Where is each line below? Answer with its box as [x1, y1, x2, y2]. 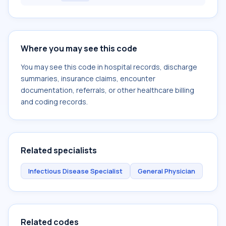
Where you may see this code [21, 43, 137, 54]
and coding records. [21, 97, 88, 106]
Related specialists [21, 145, 97, 156]
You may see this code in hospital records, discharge [21, 62, 197, 72]
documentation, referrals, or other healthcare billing [21, 85, 194, 95]
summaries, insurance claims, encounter [21, 74, 155, 83]
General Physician [138, 166, 195, 176]
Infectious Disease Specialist [28, 166, 123, 176]
